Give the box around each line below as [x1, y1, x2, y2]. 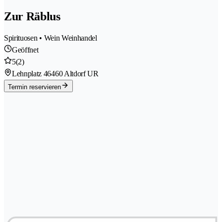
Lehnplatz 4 [12, 69, 48, 78]
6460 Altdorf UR [47, 69, 99, 78]
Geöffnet [12, 46, 39, 55]
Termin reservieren [8, 83, 61, 91]
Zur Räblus [4, 10, 60, 23]
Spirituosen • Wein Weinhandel [4, 34, 97, 43]
